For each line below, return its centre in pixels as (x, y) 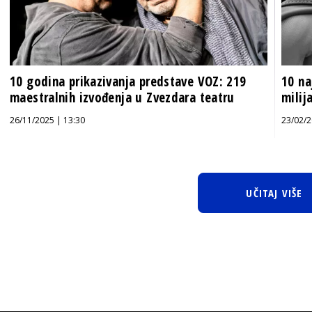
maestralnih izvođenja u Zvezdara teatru (122, 97)
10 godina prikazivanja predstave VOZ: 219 (128, 81)
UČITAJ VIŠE (274, 193)
